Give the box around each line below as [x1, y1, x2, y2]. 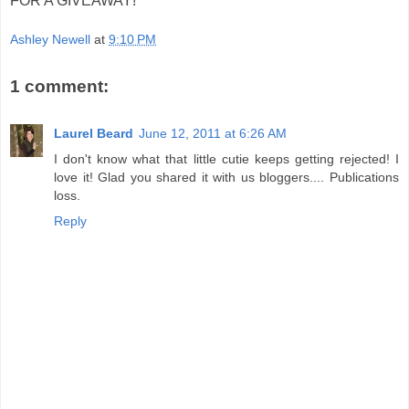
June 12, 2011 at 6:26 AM [139, 126, 287, 142]
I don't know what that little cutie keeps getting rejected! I [54, 152, 399, 167]
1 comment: [10, 77, 109, 97]
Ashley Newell [10, 32, 90, 47]
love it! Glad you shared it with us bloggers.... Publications [54, 170, 399, 185]
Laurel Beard [54, 126, 133, 142]
